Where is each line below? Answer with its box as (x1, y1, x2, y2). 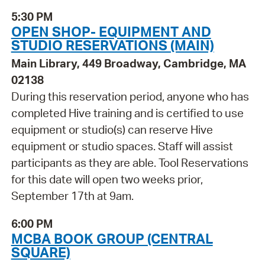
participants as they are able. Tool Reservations (11, 156, 248, 170)
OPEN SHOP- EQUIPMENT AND (11, 22, 211, 41)
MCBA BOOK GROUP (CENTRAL (11, 229, 213, 247)
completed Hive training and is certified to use (11, 106, 244, 121)
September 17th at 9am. (11, 189, 134, 203)
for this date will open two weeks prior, (11, 172, 203, 187)
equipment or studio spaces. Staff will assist (11, 139, 233, 154)
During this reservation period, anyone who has (11, 89, 249, 104)
